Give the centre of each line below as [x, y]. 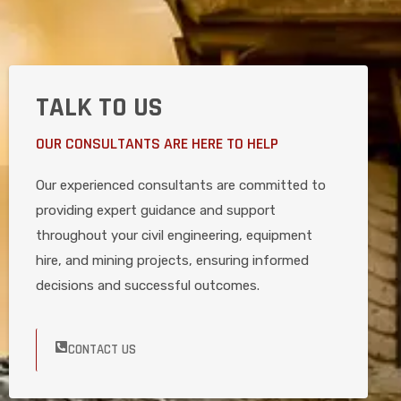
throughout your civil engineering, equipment [174, 235]
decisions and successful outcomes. [148, 285]
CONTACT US [102, 349]
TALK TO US [99, 107]
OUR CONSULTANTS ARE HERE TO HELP [157, 143]
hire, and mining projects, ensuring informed [172, 260]
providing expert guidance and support [156, 210]
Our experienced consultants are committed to [181, 185]
